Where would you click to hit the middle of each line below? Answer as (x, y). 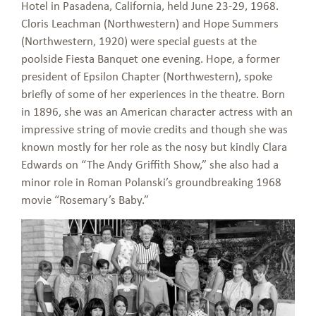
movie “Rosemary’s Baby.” (86, 199)
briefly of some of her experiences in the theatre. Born (153, 93)
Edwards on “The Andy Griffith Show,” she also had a (150, 164)
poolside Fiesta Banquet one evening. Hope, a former (151, 58)
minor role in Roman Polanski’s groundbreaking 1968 (151, 182)
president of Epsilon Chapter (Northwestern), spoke (147, 76)
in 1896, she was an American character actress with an (157, 111)
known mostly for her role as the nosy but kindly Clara (154, 146)
